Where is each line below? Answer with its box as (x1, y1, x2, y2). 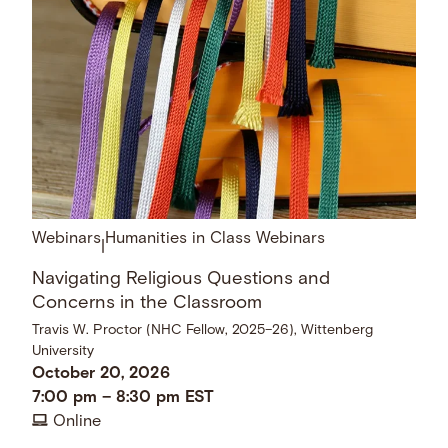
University (32, 343, 95, 359)
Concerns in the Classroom (32, 293, 263, 313)
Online (52, 413, 101, 430)
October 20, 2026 (32, 365, 171, 382)
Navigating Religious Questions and (32, 269, 331, 289)
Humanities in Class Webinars (105, 231, 326, 248)
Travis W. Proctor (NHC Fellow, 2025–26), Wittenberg (32, 322, 374, 338)
